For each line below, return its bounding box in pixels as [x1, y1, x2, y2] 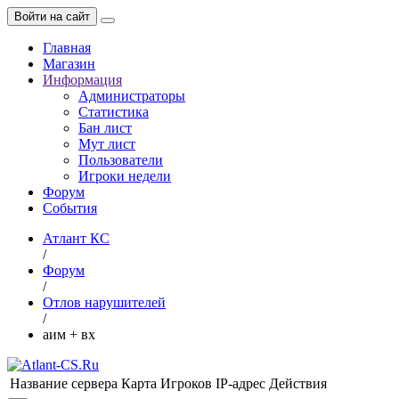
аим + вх [43, 327, 95, 342]
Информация [43, 72, 122, 87]
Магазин [43, 56, 95, 71]
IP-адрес [216, 376, 265, 391]
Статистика [78, 104, 149, 119]
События [43, 200, 97, 216]
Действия [269, 376, 327, 391]
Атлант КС [43, 231, 110, 246]
